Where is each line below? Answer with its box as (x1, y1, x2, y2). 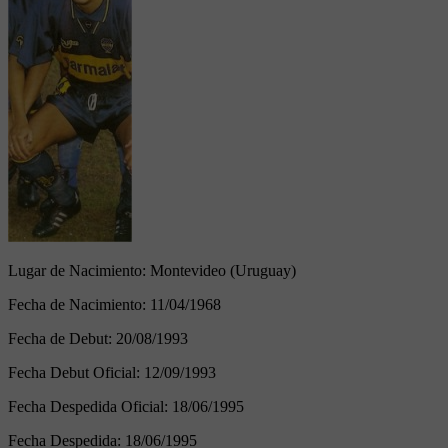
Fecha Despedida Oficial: (8, 397, 172, 415)
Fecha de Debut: (8, 329, 116, 347)
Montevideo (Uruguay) (150, 261, 296, 279)
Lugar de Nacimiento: (8, 261, 150, 279)
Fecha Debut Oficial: (8, 363, 144, 381)
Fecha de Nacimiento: (8, 295, 150, 313)
